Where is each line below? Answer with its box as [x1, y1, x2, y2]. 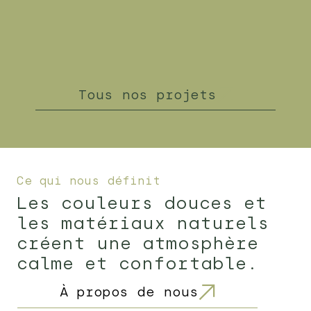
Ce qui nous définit [17, 174, 161, 187]
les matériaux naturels [17, 213, 269, 234]
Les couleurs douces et [17, 193, 267, 214]
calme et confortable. [17, 253, 259, 274]
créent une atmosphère [17, 233, 259, 254]
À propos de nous [59, 285, 199, 301]
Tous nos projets [78, 87, 217, 103]
